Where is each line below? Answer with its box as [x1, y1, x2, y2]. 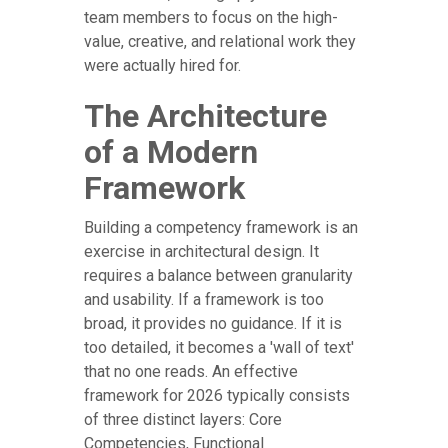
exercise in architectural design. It [84, 242, 319, 262]
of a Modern [84, 133, 258, 172]
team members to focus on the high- [84, 8, 338, 28]
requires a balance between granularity [84, 266, 353, 286]
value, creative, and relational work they [84, 32, 356, 52]
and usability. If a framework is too [84, 290, 324, 310]
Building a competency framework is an [84, 218, 358, 238]
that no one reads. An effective [84, 362, 298, 382]
